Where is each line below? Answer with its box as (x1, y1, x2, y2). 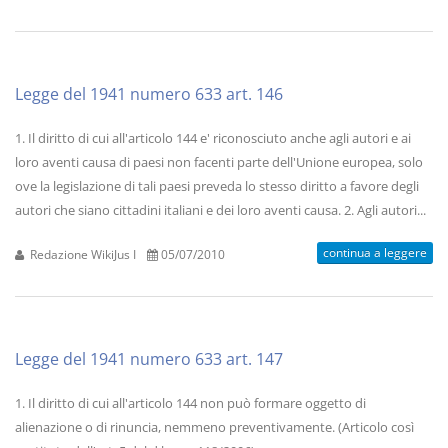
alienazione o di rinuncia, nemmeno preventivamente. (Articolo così (15, 418, 414, 436)
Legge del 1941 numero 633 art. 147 (15, 348, 283, 370)
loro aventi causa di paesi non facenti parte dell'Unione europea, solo (15, 153, 423, 171)
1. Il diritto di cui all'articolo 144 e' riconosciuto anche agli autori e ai (15, 129, 411, 147)
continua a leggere (323, 244, 427, 261)
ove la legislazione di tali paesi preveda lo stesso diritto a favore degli (15, 177, 419, 195)
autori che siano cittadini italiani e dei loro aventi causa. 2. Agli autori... (15, 201, 426, 219)
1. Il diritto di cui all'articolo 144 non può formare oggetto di (15, 394, 366, 412)
